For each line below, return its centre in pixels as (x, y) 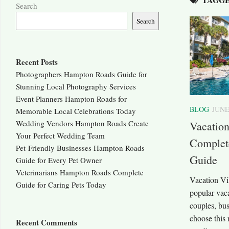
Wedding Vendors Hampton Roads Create (82, 123)
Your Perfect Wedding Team (60, 136)
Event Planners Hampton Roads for (71, 99)
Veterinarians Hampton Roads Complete (80, 173)
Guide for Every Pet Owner (59, 160)
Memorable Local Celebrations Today (76, 111)
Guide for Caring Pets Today (61, 185)
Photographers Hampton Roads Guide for (82, 74)
